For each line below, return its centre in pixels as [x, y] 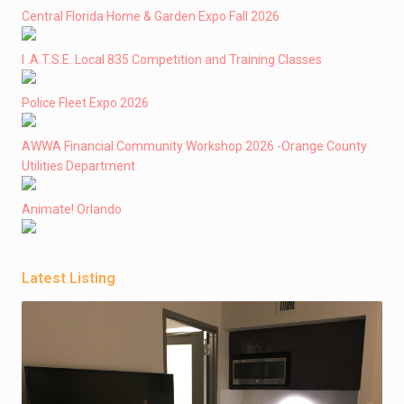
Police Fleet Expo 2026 [85, 103]
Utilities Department [78, 166]
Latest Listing [69, 278]
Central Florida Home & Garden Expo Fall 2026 [151, 16]
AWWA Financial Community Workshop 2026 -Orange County [194, 146]
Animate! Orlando [72, 209]
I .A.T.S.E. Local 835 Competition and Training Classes [172, 60]
